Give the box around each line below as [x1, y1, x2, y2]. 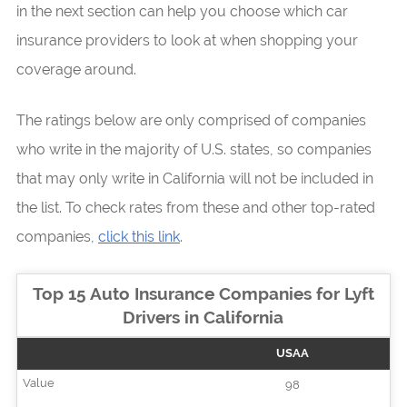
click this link [97, 227, 180, 245]
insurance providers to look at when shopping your [15, 31, 358, 49]
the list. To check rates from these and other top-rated [15, 198, 375, 216]
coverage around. [15, 60, 136, 78]
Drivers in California [123, 306, 284, 327]
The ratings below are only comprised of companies [15, 111, 366, 129]
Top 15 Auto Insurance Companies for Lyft [32, 283, 374, 303]
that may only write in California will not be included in [15, 169, 373, 187]
